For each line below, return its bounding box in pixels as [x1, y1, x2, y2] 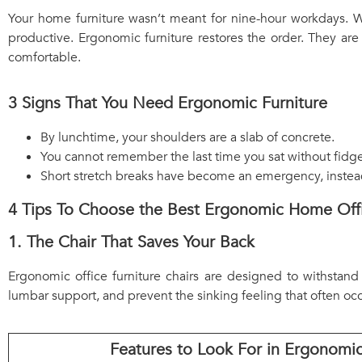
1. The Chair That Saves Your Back [8, 230, 255, 253]
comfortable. [8, 48, 81, 67]
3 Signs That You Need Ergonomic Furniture [8, 91, 327, 114]
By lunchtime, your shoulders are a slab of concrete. [40, 128, 335, 146]
